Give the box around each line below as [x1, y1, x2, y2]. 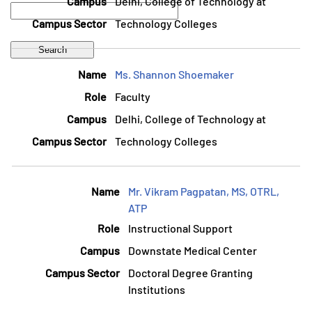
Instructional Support [128, 221, 233, 235]
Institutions [128, 282, 185, 296]
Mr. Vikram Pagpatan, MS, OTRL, [128, 184, 279, 198]
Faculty [115, 89, 150, 103]
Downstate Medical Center [128, 243, 257, 257]
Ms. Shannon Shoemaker [115, 67, 234, 81]
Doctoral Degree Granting [128, 265, 253, 279]
